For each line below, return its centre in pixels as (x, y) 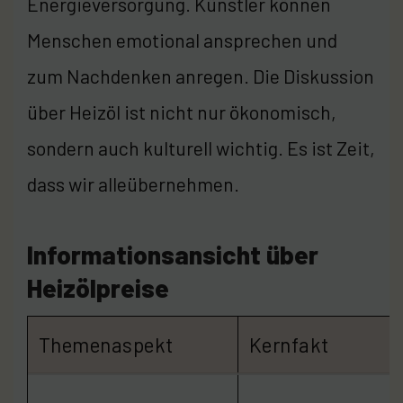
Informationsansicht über (173, 254)
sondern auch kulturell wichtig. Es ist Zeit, (201, 148)
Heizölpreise (98, 287)
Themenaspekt (106, 344)
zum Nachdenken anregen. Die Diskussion (201, 76)
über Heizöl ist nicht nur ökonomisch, (182, 112)
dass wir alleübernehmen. (133, 184)
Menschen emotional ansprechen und (182, 40)
